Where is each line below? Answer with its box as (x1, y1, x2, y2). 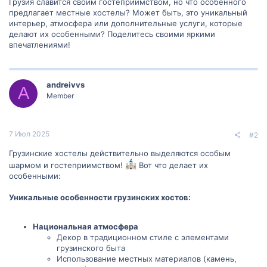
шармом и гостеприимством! (9, 160, 125, 170)
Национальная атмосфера (33, 222, 138, 232)
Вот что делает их (136, 160, 209, 170)
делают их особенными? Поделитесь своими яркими (9, 29, 215, 39)
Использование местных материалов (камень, (57, 254, 237, 264)
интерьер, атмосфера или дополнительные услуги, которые (9, 18, 243, 28)
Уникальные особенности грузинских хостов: (9, 193, 191, 203)
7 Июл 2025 (9, 129, 49, 138)
